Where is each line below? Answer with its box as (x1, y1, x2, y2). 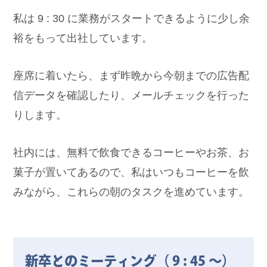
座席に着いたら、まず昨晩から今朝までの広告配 (13, 69, 250, 82)
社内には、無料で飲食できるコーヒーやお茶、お (13, 145, 250, 159)
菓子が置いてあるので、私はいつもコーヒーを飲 (13, 165, 250, 178)
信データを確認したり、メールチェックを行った (13, 88, 250, 101)
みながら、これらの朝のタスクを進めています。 (13, 185, 250, 198)
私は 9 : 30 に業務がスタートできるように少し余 (13, 11, 250, 24)
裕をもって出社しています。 (13, 31, 153, 44)
